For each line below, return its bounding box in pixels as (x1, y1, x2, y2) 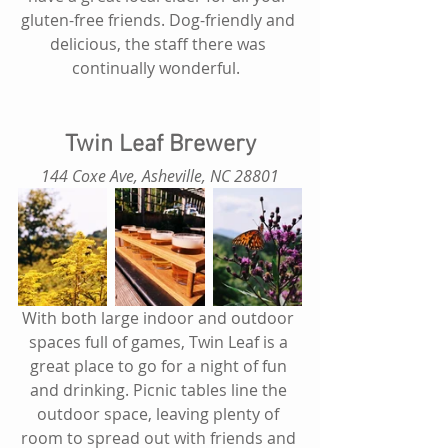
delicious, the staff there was (50, 32, 270, 55)
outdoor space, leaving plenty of (37, 403, 283, 426)
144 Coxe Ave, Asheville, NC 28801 (41, 164, 283, 187)
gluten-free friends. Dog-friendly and (21, 8, 299, 31)
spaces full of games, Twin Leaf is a (28, 331, 292, 354)
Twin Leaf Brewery (64, 130, 256, 159)
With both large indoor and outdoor (22, 307, 298, 330)
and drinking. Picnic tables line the (29, 379, 291, 402)
